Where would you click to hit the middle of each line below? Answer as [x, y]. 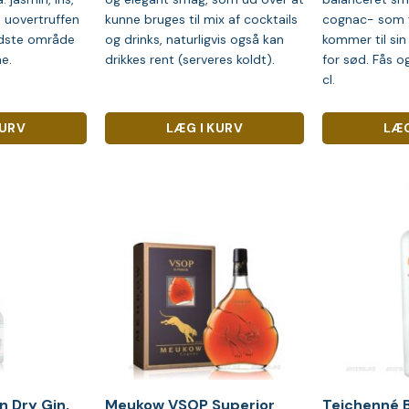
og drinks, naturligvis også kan [194, 39]
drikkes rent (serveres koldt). [189, 59]
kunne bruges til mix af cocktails [201, 19]
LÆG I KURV [204, 128]
